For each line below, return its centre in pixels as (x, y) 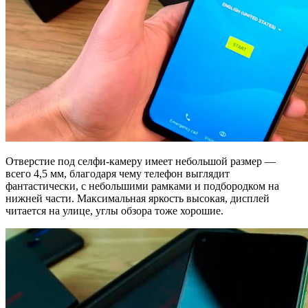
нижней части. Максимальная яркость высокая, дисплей (137, 199)
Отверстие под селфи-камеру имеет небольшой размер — (141, 162)
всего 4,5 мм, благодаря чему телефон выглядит (118, 174)
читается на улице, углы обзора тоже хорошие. (114, 211)
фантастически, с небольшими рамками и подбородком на (142, 186)
